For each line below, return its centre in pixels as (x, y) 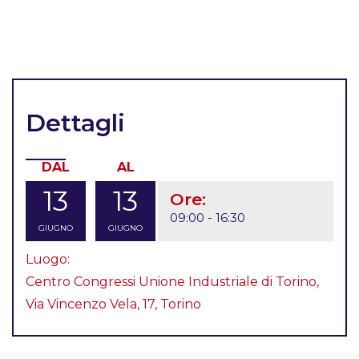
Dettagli (75, 123)
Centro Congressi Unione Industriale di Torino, (172, 281)
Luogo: (48, 259)
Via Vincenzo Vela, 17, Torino (113, 304)
